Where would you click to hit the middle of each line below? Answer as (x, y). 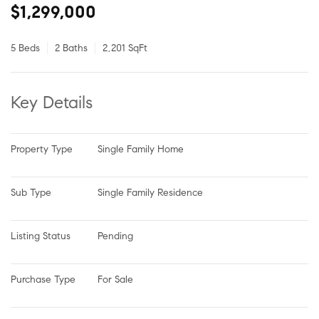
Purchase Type (43, 279)
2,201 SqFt (125, 48)
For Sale (115, 279)
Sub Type (31, 192)
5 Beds (28, 48)
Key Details (56, 102)
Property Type (42, 149)
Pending (115, 236)
